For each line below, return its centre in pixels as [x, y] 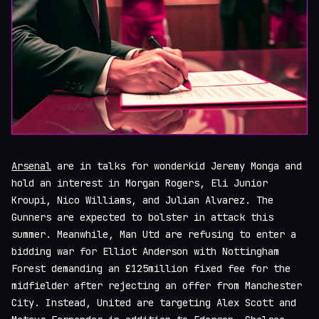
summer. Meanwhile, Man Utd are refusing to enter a [154, 234]
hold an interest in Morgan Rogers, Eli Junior [140, 183]
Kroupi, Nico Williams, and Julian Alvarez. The [142, 200]
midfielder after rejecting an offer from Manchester [157, 286]
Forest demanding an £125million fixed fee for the [151, 268]
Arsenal [31, 166]
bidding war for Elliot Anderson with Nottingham [145, 251]
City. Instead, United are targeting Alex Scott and [154, 303]
